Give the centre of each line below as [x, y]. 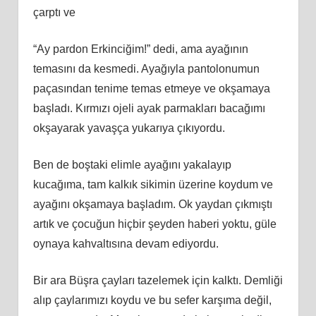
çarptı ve [54, 12]
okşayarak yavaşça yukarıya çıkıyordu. [129, 128]
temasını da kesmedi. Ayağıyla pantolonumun [146, 68]
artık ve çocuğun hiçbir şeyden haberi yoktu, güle [154, 224]
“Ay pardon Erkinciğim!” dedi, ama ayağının [140, 49]
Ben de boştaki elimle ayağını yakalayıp [132, 164]
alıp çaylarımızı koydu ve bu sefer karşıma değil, [152, 300]
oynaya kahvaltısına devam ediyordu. [126, 243]
